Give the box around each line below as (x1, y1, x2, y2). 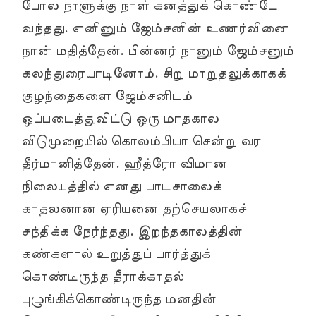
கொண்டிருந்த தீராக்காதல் (21, 270, 184, 284)
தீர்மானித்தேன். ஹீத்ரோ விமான (21, 157, 226, 171)
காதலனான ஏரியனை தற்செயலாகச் (21, 202, 246, 216)
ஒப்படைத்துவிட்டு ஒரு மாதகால (21, 112, 219, 126)
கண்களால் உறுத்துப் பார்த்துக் (21, 248, 211, 261)
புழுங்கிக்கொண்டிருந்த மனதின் (21, 293, 216, 306)
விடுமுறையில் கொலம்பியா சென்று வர (21, 135, 261, 148)
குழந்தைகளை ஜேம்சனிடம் (21, 90, 193, 103)
